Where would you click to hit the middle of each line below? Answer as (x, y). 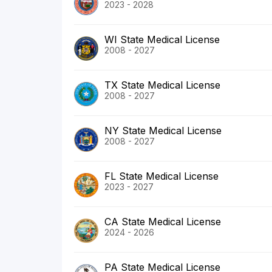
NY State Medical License (163, 131)
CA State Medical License (163, 222)
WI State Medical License (162, 40)
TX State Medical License (162, 85)
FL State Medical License (161, 176)
